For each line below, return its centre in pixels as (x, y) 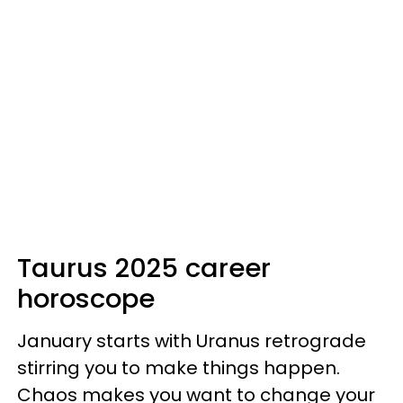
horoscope (86, 299)
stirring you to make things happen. (179, 368)
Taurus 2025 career (144, 268)
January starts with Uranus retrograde (192, 341)
